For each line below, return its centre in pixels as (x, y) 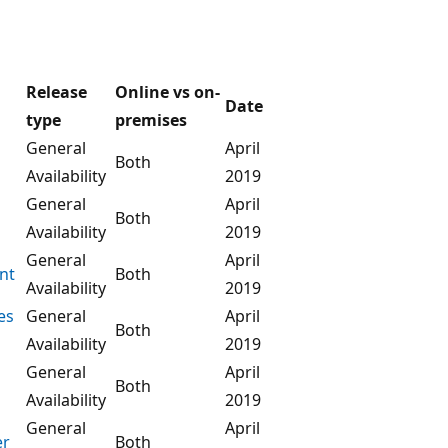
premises (151, 119)
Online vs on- (167, 91)
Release (56, 91)
